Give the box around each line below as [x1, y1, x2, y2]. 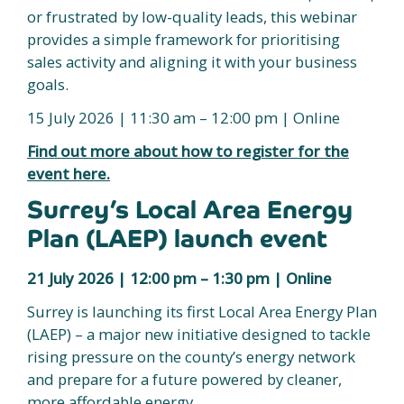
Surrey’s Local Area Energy [27, 194, 353, 225]
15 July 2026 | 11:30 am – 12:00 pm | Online [27, 107, 340, 128]
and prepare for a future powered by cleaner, [27, 369, 342, 390]
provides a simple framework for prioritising [27, 29, 340, 50]
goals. [27, 74, 69, 95]
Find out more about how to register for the [27, 141, 349, 161]
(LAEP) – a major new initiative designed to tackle [27, 324, 371, 344]
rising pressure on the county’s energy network [27, 346, 355, 367]
